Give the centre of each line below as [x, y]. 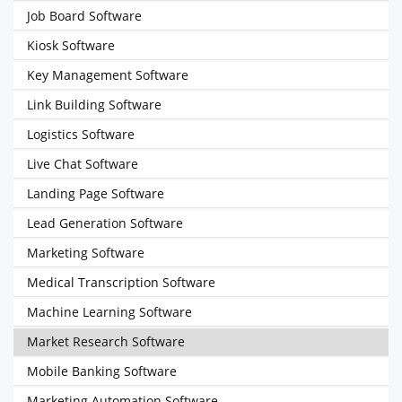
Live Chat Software [83, 164]
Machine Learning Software [109, 312]
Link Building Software [94, 105]
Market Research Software [106, 341]
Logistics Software [81, 134]
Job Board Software [84, 16]
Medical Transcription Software [121, 282]
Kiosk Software [71, 45]
